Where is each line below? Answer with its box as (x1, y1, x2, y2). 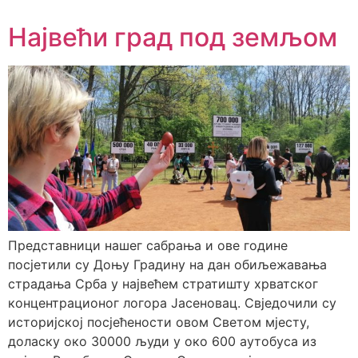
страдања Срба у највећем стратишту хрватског (8, 275, 318, 292)
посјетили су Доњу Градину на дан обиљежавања (8, 256, 327, 272)
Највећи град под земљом (8, 22, 337, 53)
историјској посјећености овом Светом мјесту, (8, 313, 309, 330)
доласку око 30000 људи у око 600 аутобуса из (8, 332, 316, 349)
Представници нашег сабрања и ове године (8, 237, 288, 253)
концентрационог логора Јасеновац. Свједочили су (8, 294, 336, 311)
